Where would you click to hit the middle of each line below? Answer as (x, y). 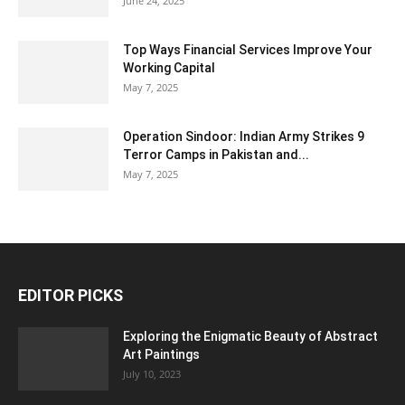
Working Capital (169, 68)
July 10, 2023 (152, 374)
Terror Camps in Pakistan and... (216, 155)
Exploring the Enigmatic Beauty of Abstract (250, 337)
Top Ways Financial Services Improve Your (248, 50)
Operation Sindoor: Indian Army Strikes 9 (244, 137)
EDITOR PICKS (71, 296)
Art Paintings (161, 355)
